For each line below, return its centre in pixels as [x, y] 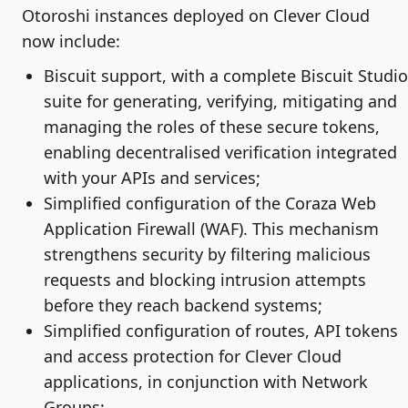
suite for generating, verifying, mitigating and [220, 101]
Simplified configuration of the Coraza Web [210, 203]
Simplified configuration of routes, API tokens [221, 330]
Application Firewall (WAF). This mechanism [211, 228]
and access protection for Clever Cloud [193, 356]
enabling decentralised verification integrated [220, 152]
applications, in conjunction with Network [206, 381]
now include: [71, 41]
